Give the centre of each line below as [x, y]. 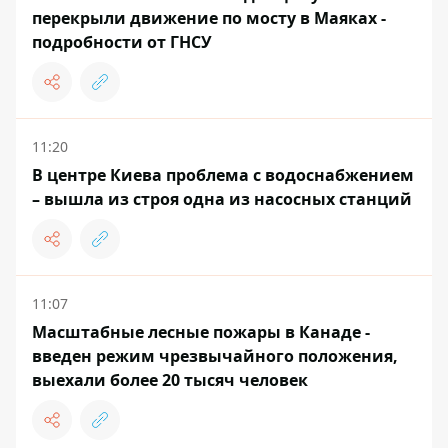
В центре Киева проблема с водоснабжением [223, 175]
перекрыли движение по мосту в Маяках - [209, 18]
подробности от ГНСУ [122, 42]
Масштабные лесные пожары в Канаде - [201, 332]
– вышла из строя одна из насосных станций [222, 199]
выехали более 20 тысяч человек [170, 380]
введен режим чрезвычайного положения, [215, 356]
